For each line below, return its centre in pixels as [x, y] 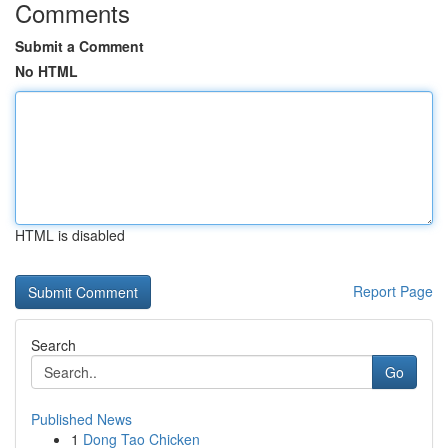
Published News [81, 419]
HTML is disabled [70, 235]
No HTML [46, 71]
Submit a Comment [79, 46]
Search [53, 345]
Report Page [393, 291]
